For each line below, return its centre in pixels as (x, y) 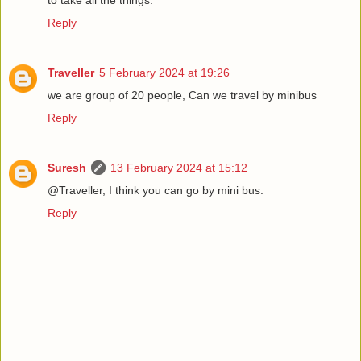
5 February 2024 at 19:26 (164, 72)
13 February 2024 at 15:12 (179, 167)
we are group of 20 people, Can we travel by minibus (182, 95)
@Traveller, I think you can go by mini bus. (156, 190)
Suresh (67, 167)
